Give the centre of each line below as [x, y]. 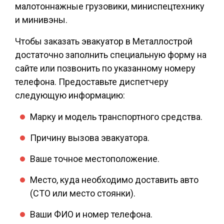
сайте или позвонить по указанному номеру [105, 68]
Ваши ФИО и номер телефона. [91, 214]
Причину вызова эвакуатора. [90, 138]
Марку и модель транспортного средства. [116, 117]
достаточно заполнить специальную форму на [111, 55]
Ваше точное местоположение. [95, 159]
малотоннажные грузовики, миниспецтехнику [110, 6]
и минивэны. [41, 20]
